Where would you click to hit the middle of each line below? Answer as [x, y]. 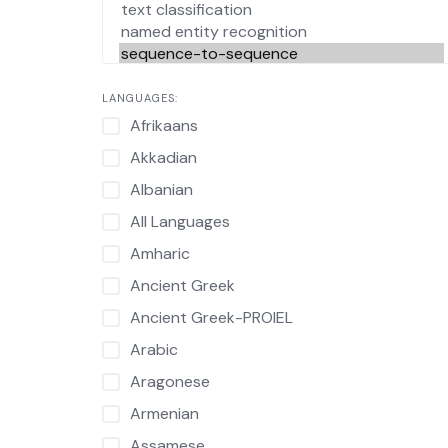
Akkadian [163, 157]
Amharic [160, 253]
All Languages [180, 221]
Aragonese [170, 381]
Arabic [154, 349]
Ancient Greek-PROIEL [211, 317]
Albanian [161, 189]
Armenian [164, 413]
